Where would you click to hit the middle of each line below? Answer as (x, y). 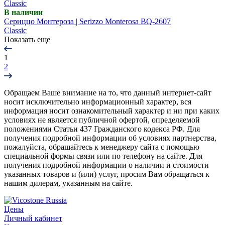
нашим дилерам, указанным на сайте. (68, 183)
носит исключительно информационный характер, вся (98, 101)
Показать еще (27, 39)
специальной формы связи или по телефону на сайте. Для (103, 156)
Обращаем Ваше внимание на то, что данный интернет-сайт (108, 92)
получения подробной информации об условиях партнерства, (110, 138)
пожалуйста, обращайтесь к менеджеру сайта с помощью (102, 147)
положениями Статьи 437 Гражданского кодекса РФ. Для (102, 129)
